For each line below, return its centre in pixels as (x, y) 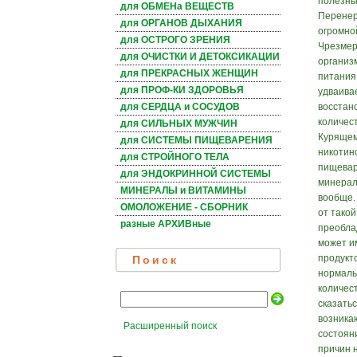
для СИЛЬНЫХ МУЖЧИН (179, 124)
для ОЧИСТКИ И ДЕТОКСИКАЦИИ (200, 57)
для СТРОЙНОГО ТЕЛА (175, 157)
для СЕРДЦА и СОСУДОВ (180, 107)
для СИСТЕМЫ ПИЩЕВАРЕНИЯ (196, 141)
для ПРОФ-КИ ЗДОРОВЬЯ (182, 90)
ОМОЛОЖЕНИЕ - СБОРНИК (184, 208)
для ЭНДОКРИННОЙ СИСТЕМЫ (196, 174)
